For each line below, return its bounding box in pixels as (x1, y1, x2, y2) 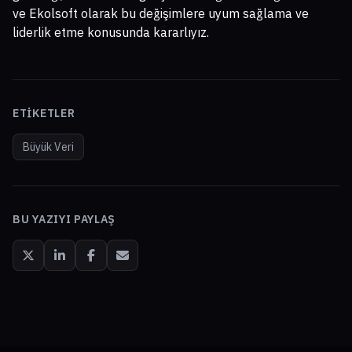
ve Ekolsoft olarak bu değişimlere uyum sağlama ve (13, 5, 309, 22)
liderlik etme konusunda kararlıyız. (13, 24, 209, 41)
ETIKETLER (13, 106, 75, 121)
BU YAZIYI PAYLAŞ (13, 212, 116, 227)
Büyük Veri (23, 140, 74, 155)
